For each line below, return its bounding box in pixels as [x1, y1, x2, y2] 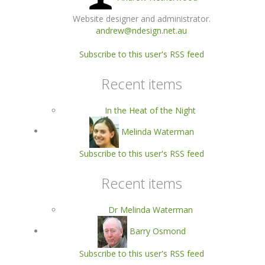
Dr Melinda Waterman [108, 204, 193, 216]
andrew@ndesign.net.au [96, 24, 187, 36]
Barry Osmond [129, 225, 186, 237]
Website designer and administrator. [72, 12, 211, 24]
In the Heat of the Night [105, 104, 196, 116]
